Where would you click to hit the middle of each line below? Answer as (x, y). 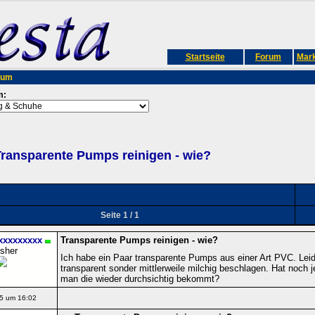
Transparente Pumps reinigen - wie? (139, 240)
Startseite (205, 57)
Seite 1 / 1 (120, 215)
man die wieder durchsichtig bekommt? (140, 278)
